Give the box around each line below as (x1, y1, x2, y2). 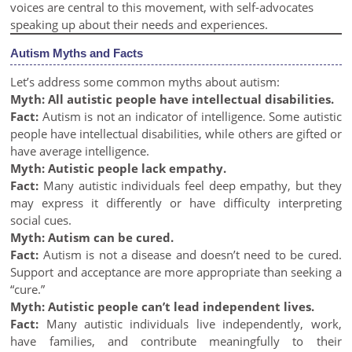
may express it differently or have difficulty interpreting (10, 195, 342, 211)
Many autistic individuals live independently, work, (38, 316, 342, 332)
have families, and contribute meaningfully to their (10, 333, 342, 349)
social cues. (10, 212, 72, 228)
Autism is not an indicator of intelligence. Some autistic (38, 108, 342, 124)
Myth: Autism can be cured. (10, 229, 174, 245)
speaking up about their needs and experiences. (10, 16, 269, 32)
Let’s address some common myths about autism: (10, 74, 280, 90)
